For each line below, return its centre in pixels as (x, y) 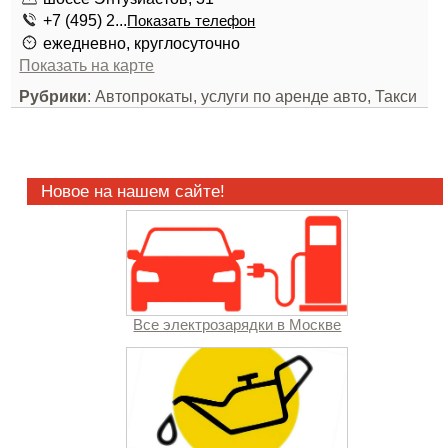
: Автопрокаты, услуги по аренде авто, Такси (252, 96)
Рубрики (53, 96)
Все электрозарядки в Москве (237, 325)
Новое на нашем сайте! (132, 191)
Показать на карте (87, 65)
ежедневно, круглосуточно (142, 43)
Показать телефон (191, 21)
